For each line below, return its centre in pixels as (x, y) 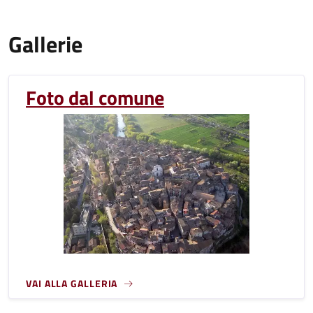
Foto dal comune (95, 97)
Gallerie (45, 44)
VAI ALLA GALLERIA (72, 283)
